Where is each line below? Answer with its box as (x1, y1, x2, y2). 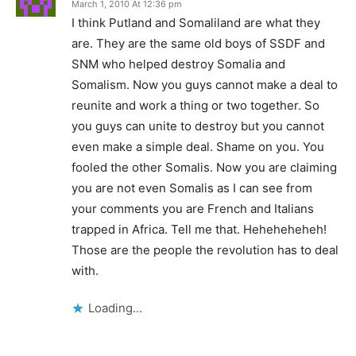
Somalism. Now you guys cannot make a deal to (72, 77, 338, 92)
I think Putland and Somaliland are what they (72, 15, 320, 30)
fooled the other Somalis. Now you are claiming (72, 160, 337, 175)
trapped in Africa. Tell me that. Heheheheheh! (72, 222, 327, 237)
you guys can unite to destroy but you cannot (72, 118, 324, 133)
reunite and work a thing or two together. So (72, 98, 319, 113)
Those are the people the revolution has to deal (72, 242, 339, 257)
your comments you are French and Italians (72, 201, 314, 216)
